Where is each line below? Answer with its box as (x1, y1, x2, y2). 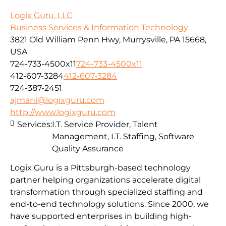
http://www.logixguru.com (10, 107, 116, 117)
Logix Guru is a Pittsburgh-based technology (10, 163, 191, 173)
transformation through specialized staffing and (10, 187, 203, 197)
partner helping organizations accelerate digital (10, 175, 201, 185)
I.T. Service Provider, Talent (52, 119, 158, 129)
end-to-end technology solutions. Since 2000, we (10, 199, 209, 209)
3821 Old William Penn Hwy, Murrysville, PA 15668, (10, 34, 206, 44)
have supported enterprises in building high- (10, 211, 192, 221)
